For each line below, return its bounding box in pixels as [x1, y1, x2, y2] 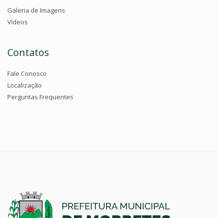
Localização [7, 81, 42, 90]
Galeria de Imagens [7, 6, 65, 15]
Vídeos [7, 18, 28, 27]
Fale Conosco [7, 69, 47, 78]
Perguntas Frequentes [7, 92, 73, 102]
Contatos [7, 46, 49, 59]
